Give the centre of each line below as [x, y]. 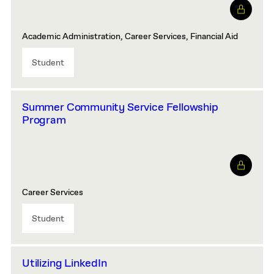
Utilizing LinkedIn [65, 264]
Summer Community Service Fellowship [120, 108]
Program [44, 120]
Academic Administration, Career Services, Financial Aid [130, 37]
